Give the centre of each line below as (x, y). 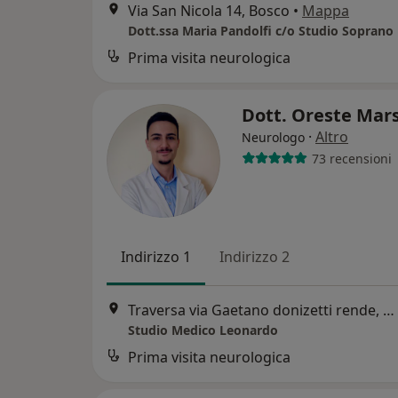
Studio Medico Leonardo (203, 330)
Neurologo (273, 138)
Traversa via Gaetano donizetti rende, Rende (389, 310)
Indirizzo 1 (156, 257)
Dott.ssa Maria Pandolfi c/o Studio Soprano (261, 31)
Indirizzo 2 (255, 257)
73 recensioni (351, 158)
